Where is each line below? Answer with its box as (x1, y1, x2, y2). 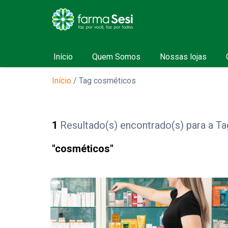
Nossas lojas (159, 52, 207, 62)
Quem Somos (92, 52, 140, 62)
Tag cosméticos (79, 76, 136, 85)
